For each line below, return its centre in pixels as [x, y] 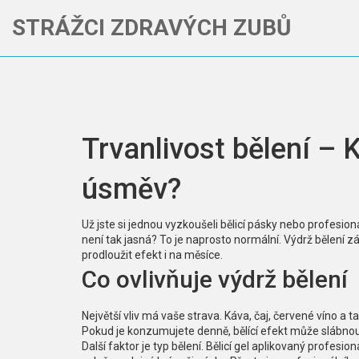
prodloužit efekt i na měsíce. [152, 255]
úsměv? [131, 189]
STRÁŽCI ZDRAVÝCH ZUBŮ [151, 28]
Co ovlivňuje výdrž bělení [215, 279]
